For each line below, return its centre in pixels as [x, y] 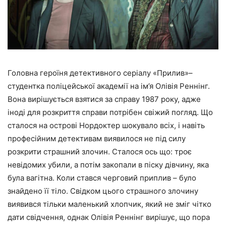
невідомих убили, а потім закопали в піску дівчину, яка [108, 165]
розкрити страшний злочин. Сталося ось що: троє [100, 152]
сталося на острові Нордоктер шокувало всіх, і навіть [106, 126]
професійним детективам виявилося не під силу [97, 139]
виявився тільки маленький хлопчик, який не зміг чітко [109, 204]
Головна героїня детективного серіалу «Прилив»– [100, 73]
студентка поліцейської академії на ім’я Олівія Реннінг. [109, 86]
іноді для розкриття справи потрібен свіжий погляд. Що [110, 112]
